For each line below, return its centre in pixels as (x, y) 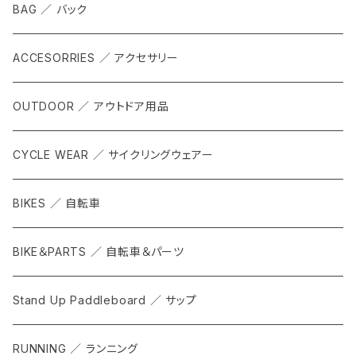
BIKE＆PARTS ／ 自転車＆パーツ (99, 252)
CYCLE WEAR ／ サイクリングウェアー (113, 155)
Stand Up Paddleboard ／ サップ (105, 300)
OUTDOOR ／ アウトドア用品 (91, 106)
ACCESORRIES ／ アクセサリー (96, 58)
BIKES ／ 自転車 (57, 203)
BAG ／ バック (50, 10)
